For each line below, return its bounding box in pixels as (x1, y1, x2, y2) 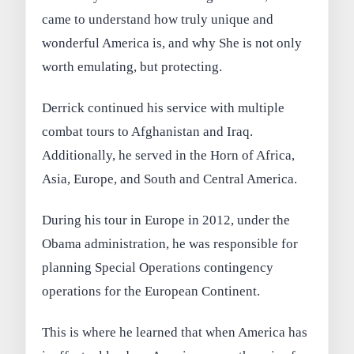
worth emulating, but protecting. (42, 59, 223, 75)
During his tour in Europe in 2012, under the (42, 212, 291, 228)
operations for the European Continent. (42, 283, 261, 299)
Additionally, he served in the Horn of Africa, (42, 147, 296, 163)
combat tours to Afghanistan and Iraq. (42, 123, 254, 139)
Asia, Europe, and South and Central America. (42, 171, 298, 186)
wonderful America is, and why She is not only (42, 36, 303, 51)
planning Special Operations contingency (42, 259, 274, 275)
